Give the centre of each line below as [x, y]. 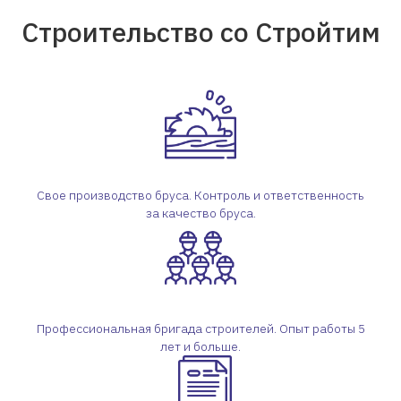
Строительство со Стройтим [200, 32]
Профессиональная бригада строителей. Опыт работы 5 [200, 328]
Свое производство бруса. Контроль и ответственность [200, 195]
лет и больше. [200, 346]
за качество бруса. [200, 213]
